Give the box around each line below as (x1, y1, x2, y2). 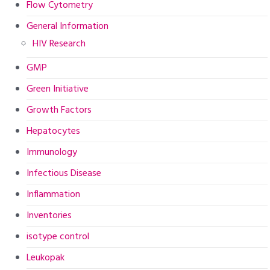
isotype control (27, 228, 90, 245)
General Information (27, 18, 109, 34)
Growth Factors (27, 102, 92, 118)
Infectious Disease (27, 165, 102, 181)
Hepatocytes (27, 123, 81, 139)
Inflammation (27, 186, 81, 202)
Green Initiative (27, 81, 89, 97)
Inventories (27, 207, 72, 224)
